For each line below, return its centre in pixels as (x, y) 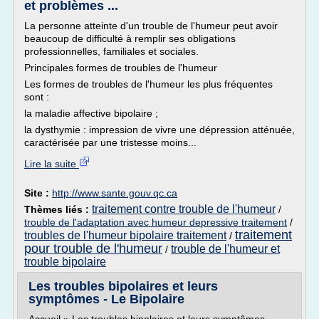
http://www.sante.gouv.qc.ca (115, 193)
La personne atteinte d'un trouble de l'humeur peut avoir (151, 26)
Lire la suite (52, 164)
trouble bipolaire (65, 262)
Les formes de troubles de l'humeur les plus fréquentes (148, 84)
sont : (37, 97)
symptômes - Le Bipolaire (106, 299)
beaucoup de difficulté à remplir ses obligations (130, 38)
